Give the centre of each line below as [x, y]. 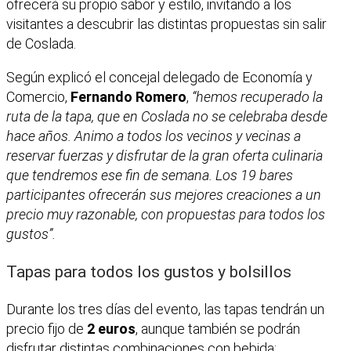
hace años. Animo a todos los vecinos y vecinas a [154, 136]
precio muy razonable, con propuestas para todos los [166, 215]
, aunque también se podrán [218, 329]
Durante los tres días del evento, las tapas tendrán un [165, 309]
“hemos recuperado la [256, 97]
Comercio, [38, 97]
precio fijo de [47, 329]
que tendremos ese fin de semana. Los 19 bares [150, 175]
